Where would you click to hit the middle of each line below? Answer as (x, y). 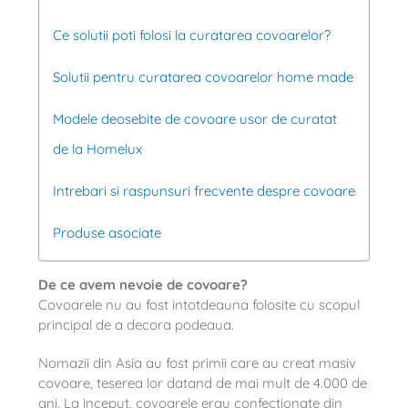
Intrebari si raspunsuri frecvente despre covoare (204, 190)
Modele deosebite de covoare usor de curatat (194, 118)
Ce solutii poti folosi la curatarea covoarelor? (191, 35)
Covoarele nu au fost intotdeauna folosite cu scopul (199, 304)
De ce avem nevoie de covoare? (143, 284)
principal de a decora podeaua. (136, 324)
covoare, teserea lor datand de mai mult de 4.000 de (202, 382)
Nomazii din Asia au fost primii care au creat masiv (197, 362)
